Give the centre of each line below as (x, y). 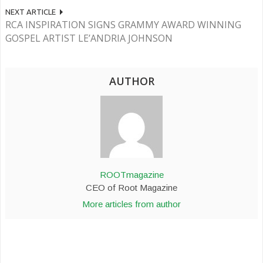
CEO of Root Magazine (131, 187)
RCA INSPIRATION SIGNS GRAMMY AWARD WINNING (123, 24)
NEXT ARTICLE (31, 11)
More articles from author (131, 204)
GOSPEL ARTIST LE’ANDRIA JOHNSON (89, 38)
